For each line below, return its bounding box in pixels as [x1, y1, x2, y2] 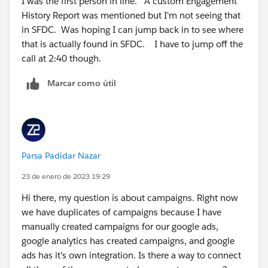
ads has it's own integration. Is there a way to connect [22, 249, 241, 261]
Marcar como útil [47, 77, 116, 89]
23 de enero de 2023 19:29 [22, 170, 110, 181]
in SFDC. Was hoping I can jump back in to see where [22, 23, 243, 35]
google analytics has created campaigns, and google [22, 234, 234, 246]
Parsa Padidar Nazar [22, 150, 100, 161]
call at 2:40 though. [22, 52, 101, 64]
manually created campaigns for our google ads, [22, 220, 218, 232]
